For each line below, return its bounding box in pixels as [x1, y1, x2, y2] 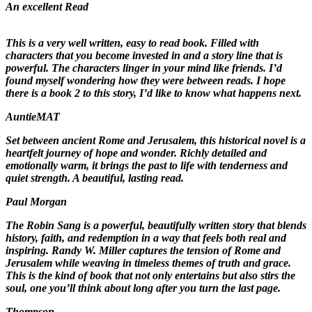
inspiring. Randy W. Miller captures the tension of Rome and [6, 244, 281, 257]
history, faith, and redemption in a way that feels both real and [6, 232, 286, 244]
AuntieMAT [6, 111, 60, 123]
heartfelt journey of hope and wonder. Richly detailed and [6, 147, 267, 159]
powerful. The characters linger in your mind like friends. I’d [6, 62, 282, 75]
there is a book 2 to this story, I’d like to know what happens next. [6, 87, 302, 100]
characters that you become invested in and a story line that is [6, 49, 283, 62]
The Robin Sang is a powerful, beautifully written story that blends [6, 219, 306, 232]
